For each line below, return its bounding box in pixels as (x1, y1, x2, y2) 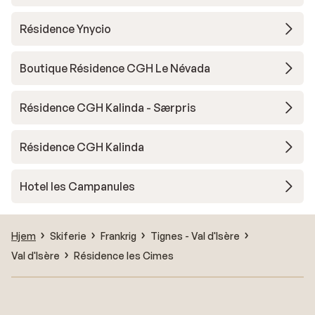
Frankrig (101, 229, 136, 242)
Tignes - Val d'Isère (150, 229, 240, 242)
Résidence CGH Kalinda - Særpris (20, 101, 196, 115)
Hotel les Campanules (20, 179, 135, 193)
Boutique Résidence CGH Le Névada (20, 61, 210, 75)
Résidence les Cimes (74, 249, 174, 262)
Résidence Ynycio (20, 22, 111, 36)
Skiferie (50, 229, 86, 242)
